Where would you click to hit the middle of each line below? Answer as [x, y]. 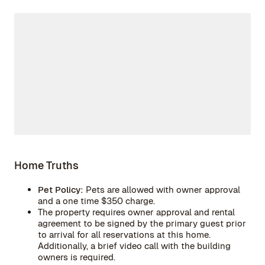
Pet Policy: [61, 190]
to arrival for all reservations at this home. [124, 235]
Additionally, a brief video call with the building [134, 246]
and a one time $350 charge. [96, 201]
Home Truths [46, 165]
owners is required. [77, 257]
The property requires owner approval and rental [136, 212]
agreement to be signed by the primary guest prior [142, 223]
